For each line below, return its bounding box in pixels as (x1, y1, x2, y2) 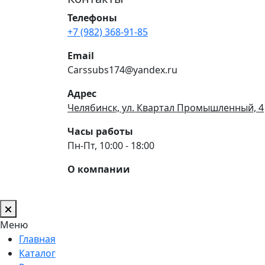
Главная (19, 232, 56, 245)
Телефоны (67, 11, 117, 24)
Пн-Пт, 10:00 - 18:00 (67, 138, 154, 152)
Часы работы (67, 124, 133, 138)
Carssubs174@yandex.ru (67, 63, 177, 76)
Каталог (19, 246, 56, 260)
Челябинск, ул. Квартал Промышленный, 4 (67, 101, 264, 114)
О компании (67, 162, 130, 176)
